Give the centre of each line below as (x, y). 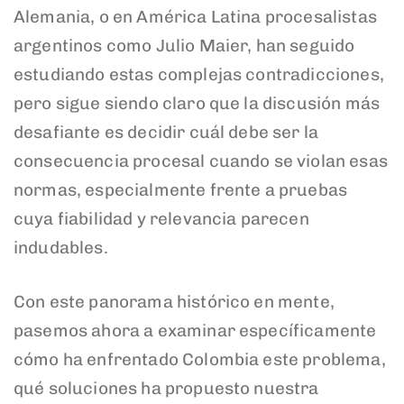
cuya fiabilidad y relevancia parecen (161, 218)
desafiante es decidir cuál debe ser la (166, 132)
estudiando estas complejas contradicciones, (199, 74)
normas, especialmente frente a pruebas (181, 189)
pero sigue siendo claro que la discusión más (197, 103)
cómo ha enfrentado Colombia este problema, (200, 360)
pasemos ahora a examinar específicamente (195, 331)
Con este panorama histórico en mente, (174, 302)
